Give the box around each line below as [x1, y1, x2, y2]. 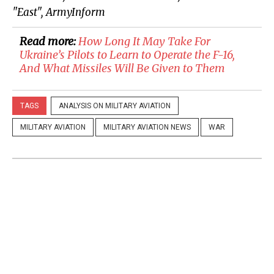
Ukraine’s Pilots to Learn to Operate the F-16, [20, 48, 235, 62]
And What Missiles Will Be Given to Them [20, 61, 225, 76]
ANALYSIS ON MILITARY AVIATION [59, 102, 171, 111]
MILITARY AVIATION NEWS [103, 123, 191, 132]
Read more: [20, 34, 78, 49]
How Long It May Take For [78, 34, 210, 49]
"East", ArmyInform [12, 6, 105, 20]
